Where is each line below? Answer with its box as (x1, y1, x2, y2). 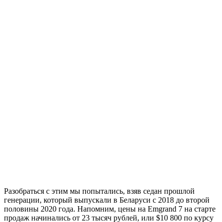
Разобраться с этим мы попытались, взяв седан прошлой (4, 186, 195, 195)
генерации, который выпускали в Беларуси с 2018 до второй (4, 195, 210, 204)
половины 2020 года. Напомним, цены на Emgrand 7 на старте (4, 204, 216, 213)
